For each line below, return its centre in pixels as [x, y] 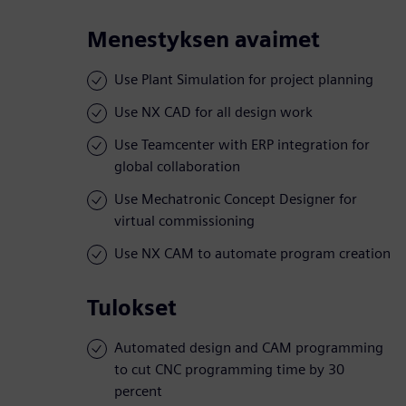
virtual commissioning [184, 221]
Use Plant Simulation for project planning [244, 80]
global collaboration [177, 167]
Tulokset [132, 308]
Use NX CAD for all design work [213, 112]
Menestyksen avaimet [203, 40]
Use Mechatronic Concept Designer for [236, 199]
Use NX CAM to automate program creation [252, 254]
